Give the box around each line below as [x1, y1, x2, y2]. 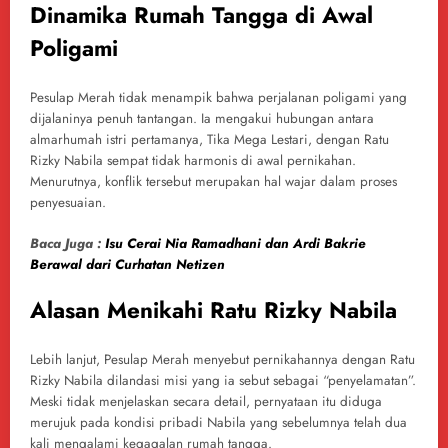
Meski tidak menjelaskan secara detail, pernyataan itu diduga [30, 392, 382, 412]
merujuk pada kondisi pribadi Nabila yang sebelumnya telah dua [30, 413, 407, 433]
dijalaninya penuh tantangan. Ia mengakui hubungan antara [30, 109, 374, 129]
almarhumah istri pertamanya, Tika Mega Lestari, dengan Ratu [30, 130, 389, 150]
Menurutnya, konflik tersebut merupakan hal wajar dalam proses [30, 172, 397, 192]
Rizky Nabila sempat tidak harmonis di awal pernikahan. [30, 151, 356, 171]
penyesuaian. [30, 193, 106, 213]
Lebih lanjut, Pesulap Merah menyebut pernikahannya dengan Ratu [30, 350, 415, 370]
